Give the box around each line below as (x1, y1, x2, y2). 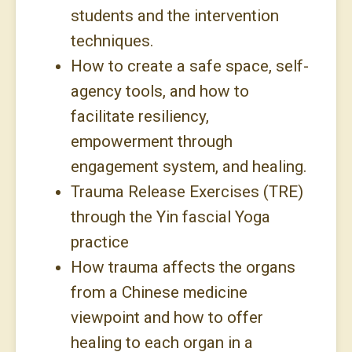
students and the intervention (70, 5, 279, 25)
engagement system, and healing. (70, 156, 311, 176)
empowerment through (70, 131, 233, 151)
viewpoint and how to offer (70, 307, 263, 327)
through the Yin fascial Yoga (70, 207, 270, 226)
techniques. (70, 31, 154, 50)
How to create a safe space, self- (70, 56, 309, 75)
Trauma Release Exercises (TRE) (70, 181, 303, 201)
